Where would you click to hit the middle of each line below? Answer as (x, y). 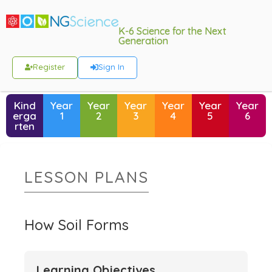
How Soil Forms (76, 224)
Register (49, 67)
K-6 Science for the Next (172, 31)
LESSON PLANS (87, 177)
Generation (143, 41)
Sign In (111, 67)
